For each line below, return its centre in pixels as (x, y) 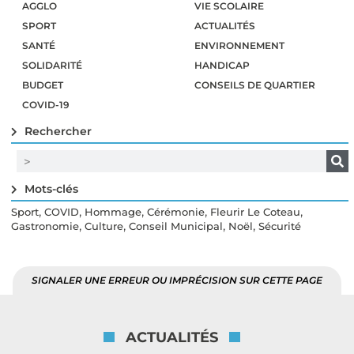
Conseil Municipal (176, 226)
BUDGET (43, 85)
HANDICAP (222, 66)
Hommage (113, 212)
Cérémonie (176, 212)
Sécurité (280, 226)
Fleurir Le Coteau (255, 212)
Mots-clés (51, 189)
